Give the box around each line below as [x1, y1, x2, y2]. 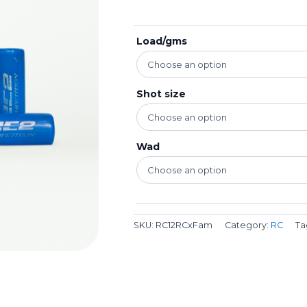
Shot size [136, 87, 186, 100]
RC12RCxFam [156, 219, 213, 230]
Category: [225, 219, 271, 230]
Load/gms [136, 34, 188, 47]
